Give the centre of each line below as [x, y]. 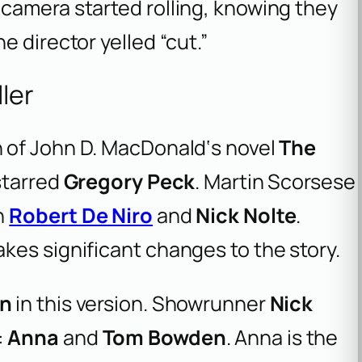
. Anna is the [282, 337]
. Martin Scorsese [275, 181]
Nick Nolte [246, 215]
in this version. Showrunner [141, 303]
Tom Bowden [164, 337]
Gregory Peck [129, 181]
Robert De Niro [81, 215]
